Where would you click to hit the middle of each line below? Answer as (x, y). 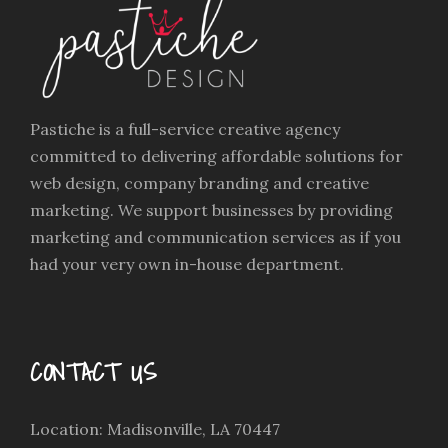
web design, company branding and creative (199, 183)
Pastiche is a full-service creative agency (185, 129)
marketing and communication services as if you (215, 237)
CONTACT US (93, 372)
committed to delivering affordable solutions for (216, 156)
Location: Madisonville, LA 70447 (155, 429)
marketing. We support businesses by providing (211, 210)
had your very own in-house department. (187, 264)
